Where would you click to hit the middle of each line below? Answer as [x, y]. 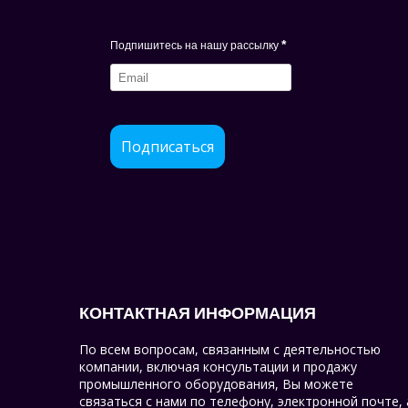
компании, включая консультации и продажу [218, 367]
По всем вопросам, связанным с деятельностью [230, 350]
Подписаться [168, 147]
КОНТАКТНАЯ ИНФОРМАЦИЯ [198, 313]
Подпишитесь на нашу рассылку [194, 46]
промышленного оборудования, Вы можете [216, 384]
